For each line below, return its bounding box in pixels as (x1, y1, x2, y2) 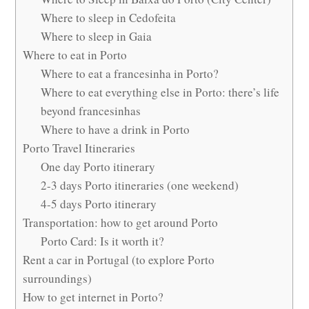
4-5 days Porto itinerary (41, 196, 157, 212)
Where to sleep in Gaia (41, 28, 152, 45)
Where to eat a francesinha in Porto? (41, 66, 219, 82)
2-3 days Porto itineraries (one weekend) (41, 177, 239, 194)
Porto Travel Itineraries (23, 140, 136, 157)
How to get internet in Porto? (23, 289, 164, 306)
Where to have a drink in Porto (41, 121, 190, 138)
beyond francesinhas (41, 103, 141, 119)
